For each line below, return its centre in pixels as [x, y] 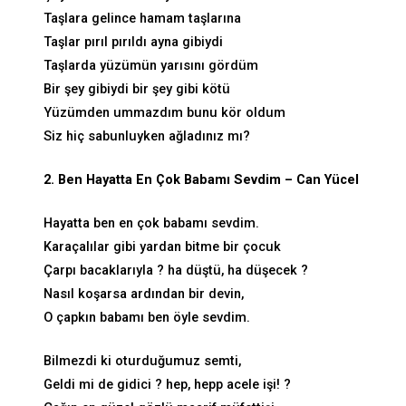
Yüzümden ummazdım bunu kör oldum [164, 113]
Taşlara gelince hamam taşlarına [142, 19]
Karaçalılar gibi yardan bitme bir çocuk [162, 246]
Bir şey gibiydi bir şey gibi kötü [137, 90]
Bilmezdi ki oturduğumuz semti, [142, 361]
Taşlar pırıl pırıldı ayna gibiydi [133, 43]
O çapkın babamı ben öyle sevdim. [147, 317]
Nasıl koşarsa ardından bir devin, [144, 294]
